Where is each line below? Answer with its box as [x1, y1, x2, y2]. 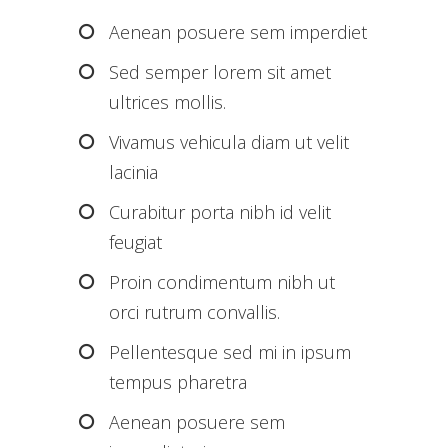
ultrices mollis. [109, 90, 226, 115]
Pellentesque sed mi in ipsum [109, 340, 351, 365]
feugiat [109, 230, 162, 255]
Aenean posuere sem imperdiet [109, 20, 367, 45]
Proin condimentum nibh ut [109, 270, 335, 295]
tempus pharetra [109, 370, 247, 395]
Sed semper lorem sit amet [109, 60, 331, 85]
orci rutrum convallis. [109, 300, 280, 325]
